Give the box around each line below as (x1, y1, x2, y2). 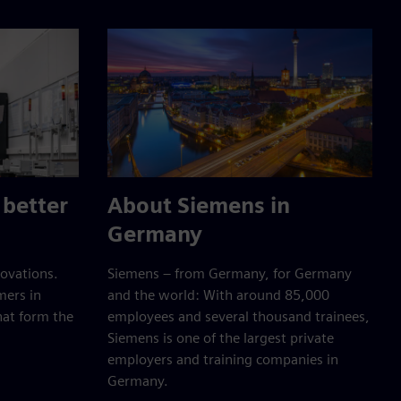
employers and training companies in (107, 351, 338, 369)
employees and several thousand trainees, (107, 308, 370, 326)
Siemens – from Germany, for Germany (107, 265, 352, 283)
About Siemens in (107, 192, 290, 219)
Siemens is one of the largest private (107, 329, 334, 347)
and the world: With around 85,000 (107, 286, 329, 304)
